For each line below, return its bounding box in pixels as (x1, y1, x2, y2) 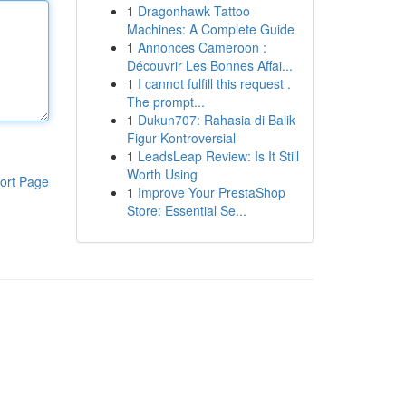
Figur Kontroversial (126, 129, 236, 147)
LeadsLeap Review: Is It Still (137, 147, 299, 165)
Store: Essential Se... (126, 201, 246, 219)
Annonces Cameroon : (137, 38, 266, 56)
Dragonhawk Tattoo (137, 2, 250, 20)
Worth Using (126, 165, 198, 183)
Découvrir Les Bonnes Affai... (126, 56, 293, 74)
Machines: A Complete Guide (126, 20, 295, 38)
